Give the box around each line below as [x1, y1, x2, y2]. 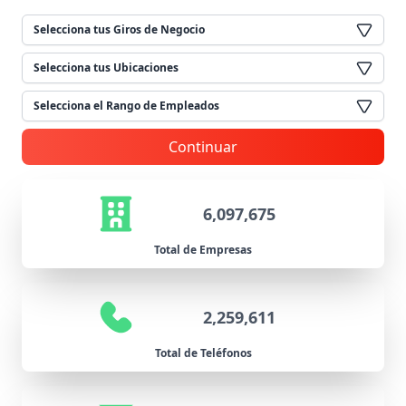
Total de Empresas [154, 242, 252, 257]
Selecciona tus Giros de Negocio [34, 22, 205, 37]
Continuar [169, 137, 237, 157]
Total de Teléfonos [154, 345, 252, 361]
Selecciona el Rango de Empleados [34, 98, 219, 113]
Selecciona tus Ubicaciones [34, 60, 179, 75]
